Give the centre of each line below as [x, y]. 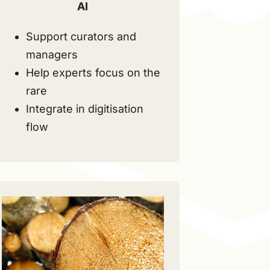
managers [52, 54]
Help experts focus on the [93, 72]
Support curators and [81, 36]
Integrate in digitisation [84, 108]
